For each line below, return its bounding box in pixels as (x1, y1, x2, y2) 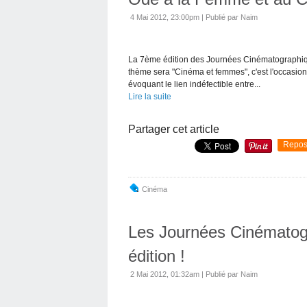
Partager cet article (128, 123, 219, 135)
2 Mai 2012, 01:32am (130, 269, 199, 278)
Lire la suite (128, 91, 171, 101)
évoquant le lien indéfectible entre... (128, 79, 260, 89)
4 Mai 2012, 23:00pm (130, 12, 199, 21)
